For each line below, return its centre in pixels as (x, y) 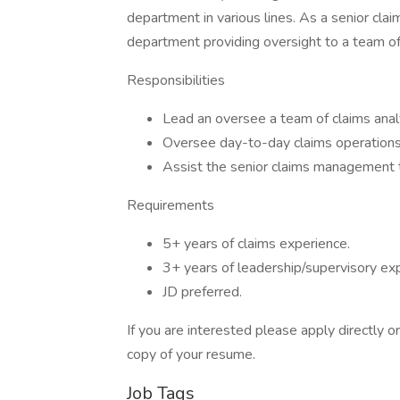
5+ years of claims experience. (256, 244)
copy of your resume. (191, 354)
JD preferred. (202, 292)
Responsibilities (176, 80)
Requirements (171, 205)
